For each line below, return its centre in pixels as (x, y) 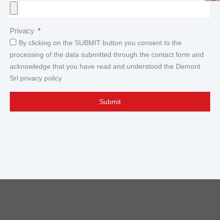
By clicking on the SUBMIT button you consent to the (100, 43)
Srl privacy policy (36, 78)
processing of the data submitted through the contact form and (107, 55)
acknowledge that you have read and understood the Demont (105, 67)
